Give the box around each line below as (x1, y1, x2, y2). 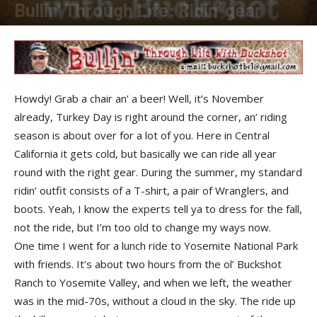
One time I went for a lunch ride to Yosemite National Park (14, 238, 298, 253)
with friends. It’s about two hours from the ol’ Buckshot (14, 257, 282, 271)
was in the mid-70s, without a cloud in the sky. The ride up (14, 294, 296, 308)
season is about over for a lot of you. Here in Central (14, 128, 270, 142)
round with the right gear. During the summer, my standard (14, 165, 302, 179)
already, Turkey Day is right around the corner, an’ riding (14, 110, 287, 124)
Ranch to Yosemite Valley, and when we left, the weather (14, 275, 292, 289)
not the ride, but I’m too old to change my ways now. (14, 220, 271, 234)
